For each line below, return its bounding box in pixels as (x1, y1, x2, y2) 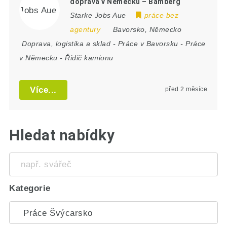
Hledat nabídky (9, 127, 115, 144)
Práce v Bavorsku (118, 39, 178, 48)
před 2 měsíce (165, 85, 208, 93)
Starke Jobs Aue (70, 11, 126, 19)
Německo (149, 25, 182, 33)
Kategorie (9, 183, 51, 194)
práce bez (144, 11, 179, 19)
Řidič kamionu (65, 53, 113, 62)
